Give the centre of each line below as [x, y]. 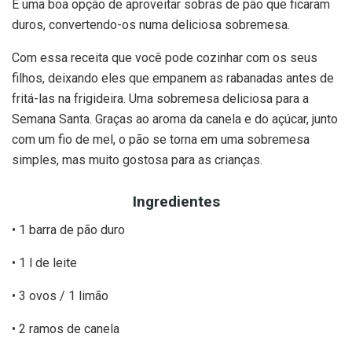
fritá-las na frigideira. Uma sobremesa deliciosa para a [160, 99]
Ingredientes [176, 201]
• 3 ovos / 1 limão [60, 296]
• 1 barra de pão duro [68, 230]
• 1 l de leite [44, 263]
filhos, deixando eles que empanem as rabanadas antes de [173, 79]
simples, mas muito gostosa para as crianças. [137, 160]
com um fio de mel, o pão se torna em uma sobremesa [161, 140]
